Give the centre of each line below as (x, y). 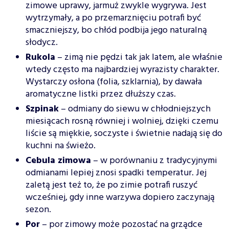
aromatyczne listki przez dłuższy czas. (101, 95)
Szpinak (42, 109)
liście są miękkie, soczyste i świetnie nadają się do (124, 134)
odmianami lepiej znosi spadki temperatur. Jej (116, 173)
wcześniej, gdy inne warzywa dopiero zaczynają (120, 198)
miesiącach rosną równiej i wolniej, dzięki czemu (122, 122)
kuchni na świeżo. (61, 146)
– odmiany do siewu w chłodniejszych (135, 109)
